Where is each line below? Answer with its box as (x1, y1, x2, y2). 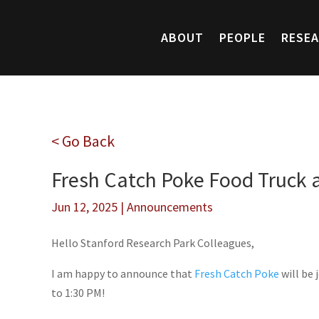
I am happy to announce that (51, 266, 194, 281)
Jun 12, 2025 (51, 198, 117, 215)
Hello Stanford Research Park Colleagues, (51, 235, 254, 250)
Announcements (127, 198, 213, 215)
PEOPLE (219, 29, 266, 46)
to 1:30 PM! (51, 285, 105, 300)
